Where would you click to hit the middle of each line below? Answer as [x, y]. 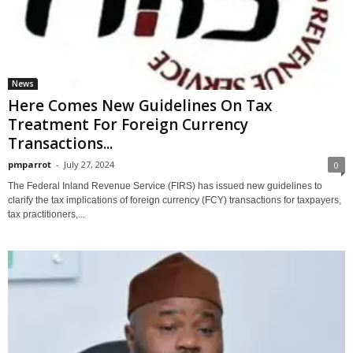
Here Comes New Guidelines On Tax [140, 106]
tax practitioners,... [46, 215]
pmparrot [30, 165]
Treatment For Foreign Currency [128, 125]
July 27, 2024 [89, 165]
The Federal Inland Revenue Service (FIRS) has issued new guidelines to [165, 186]
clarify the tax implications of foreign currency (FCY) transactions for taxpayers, [175, 201]
